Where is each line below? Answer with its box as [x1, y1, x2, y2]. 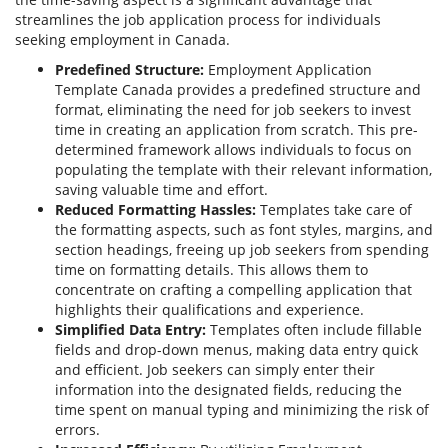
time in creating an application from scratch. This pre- [55, 119, 418, 139]
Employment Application [204, 59, 372, 79]
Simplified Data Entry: [55, 319, 206, 339]
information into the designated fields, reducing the [55, 379, 402, 399]
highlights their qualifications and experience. [55, 299, 364, 319]
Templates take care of [256, 199, 412, 219]
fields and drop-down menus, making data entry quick [55, 339, 418, 359]
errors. [55, 419, 100, 439]
